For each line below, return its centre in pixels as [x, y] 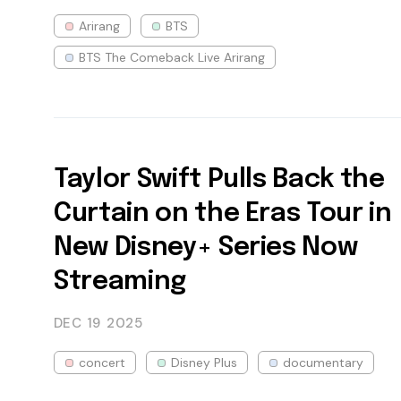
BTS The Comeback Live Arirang [172, 57]
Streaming [120, 282]
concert [102, 362]
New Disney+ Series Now [206, 247]
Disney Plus [204, 362]
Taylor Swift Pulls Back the [219, 179]
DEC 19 [77, 323]
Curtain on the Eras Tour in [223, 213]
